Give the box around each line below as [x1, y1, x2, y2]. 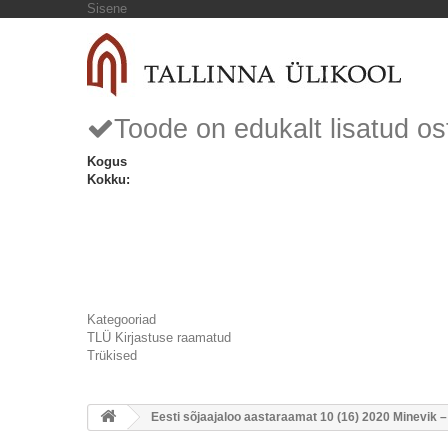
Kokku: [87, 172, 130, 187]
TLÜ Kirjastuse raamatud [87, 330, 231, 345]
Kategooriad [87, 312, 156, 327]
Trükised [87, 348, 137, 363]
